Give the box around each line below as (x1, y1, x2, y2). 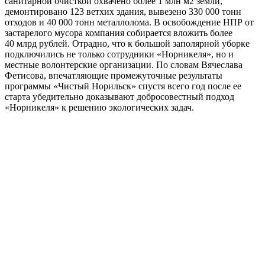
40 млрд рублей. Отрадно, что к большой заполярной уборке (5, 38, 250, 49)
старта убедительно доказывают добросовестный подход (5, 92, 234, 102)
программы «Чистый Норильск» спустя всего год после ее (5, 81, 241, 92)
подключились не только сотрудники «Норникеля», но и (5, 49, 234, 60)
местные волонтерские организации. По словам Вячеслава (5, 60, 243, 70)
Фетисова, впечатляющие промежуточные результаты (5, 70, 222, 81)
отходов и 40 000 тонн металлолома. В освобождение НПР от (5, 17, 254, 28)
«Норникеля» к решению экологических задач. (5, 102, 194, 113)
